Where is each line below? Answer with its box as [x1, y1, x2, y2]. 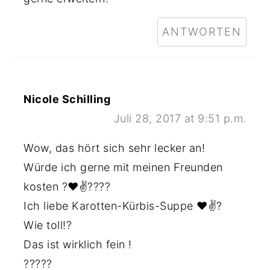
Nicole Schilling [24, 93, 111, 105]
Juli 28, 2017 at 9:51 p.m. [113, 112, 246, 125]
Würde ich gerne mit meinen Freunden [24, 161, 223, 174]
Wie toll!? [24, 219, 72, 231]
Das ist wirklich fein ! [24, 238, 132, 251]
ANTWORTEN [162, 25, 242, 38]
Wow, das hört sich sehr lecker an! [24, 142, 206, 154]
